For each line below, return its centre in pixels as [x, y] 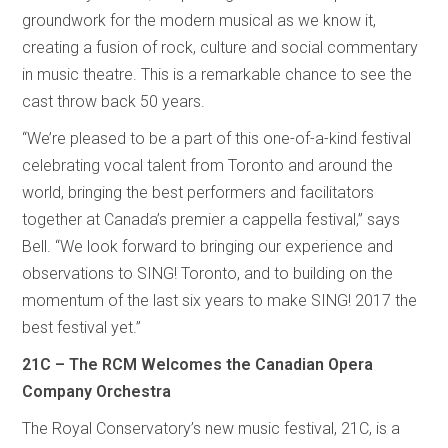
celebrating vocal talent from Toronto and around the [208, 165]
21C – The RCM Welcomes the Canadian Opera [198, 364]
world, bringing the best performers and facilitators [198, 192]
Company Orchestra [97, 391]
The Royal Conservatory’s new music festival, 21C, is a [211, 428]
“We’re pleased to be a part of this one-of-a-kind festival [217, 138]
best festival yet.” [82, 327]
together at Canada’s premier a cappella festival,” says [211, 219]
